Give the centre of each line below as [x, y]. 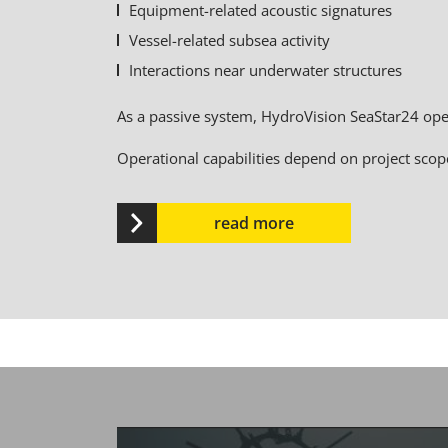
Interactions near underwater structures [265, 70]
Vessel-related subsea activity [229, 40]
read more [254, 223]
